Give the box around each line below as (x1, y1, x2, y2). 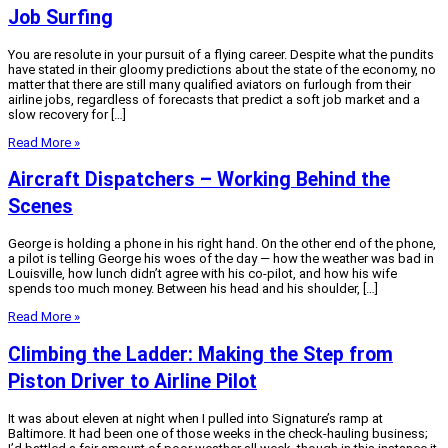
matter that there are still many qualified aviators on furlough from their (8, 76, 411, 92)
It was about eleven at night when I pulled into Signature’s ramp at (8, 410, 383, 426)
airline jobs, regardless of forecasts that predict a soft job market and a (8, 91, 420, 107)
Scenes (8, 195, 73, 219)
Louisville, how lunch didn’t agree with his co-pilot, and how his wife (8, 266, 397, 282)
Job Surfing (8, 5, 113, 29)
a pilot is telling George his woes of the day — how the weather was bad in (8, 251, 434, 267)
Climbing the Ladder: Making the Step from (8, 342, 393, 366)
